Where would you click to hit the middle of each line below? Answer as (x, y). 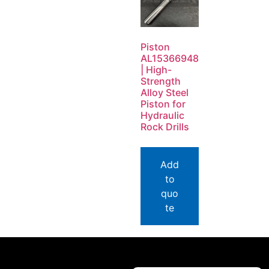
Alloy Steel (165, 93)
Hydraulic (162, 116)
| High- (156, 70)
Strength (161, 81)
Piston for (163, 104)
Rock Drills (165, 127)
